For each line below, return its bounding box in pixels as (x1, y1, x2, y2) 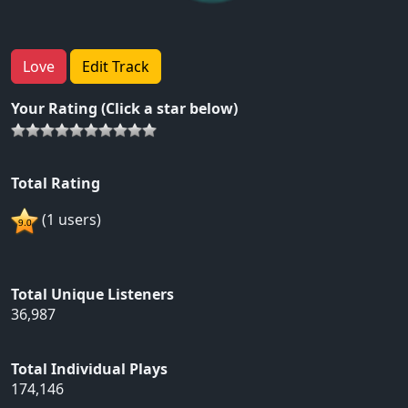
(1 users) (38, 209, 101, 230)
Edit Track (82, 56, 149, 77)
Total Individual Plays (11, 359, 168, 380)
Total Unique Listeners (11, 284, 174, 305)
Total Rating (11, 173, 100, 194)
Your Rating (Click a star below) (11, 98, 238, 119)
